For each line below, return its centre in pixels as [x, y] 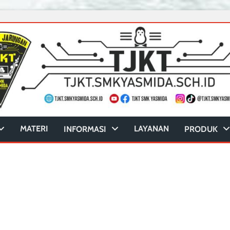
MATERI [34, 128]
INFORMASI [85, 129]
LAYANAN [151, 128]
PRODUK [201, 129]
